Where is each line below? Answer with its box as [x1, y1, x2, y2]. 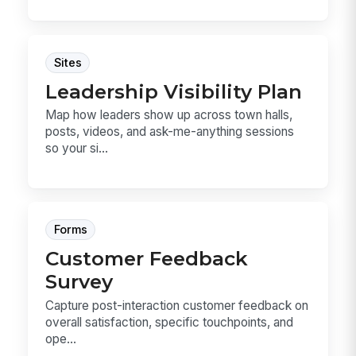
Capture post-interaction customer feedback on [45, 297, 309, 313]
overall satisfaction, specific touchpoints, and [45, 314, 294, 330]
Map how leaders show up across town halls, [45, 106, 293, 122]
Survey [45, 269, 114, 294]
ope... [45, 331, 77, 346]
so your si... [45, 140, 109, 156]
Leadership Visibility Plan [45, 79, 303, 103]
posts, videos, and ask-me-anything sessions [45, 123, 295, 139]
